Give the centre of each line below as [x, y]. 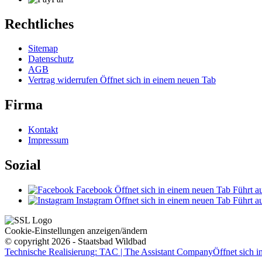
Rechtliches [39, 24]
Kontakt [43, 130]
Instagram [94, 201]
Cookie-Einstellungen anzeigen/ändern [76, 231]
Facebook [94, 190]
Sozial [23, 165]
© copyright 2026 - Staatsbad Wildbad [75, 242]
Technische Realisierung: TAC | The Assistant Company [109, 252]
